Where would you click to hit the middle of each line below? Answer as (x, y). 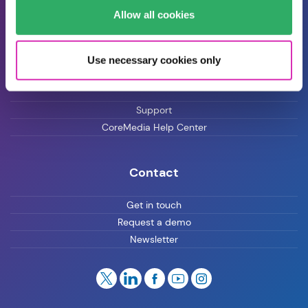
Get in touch (154, 205)
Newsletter (154, 240)
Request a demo (154, 222)
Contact (154, 173)
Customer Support (154, 78)
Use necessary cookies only (154, 60)
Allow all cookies (154, 14)
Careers (154, 33)
